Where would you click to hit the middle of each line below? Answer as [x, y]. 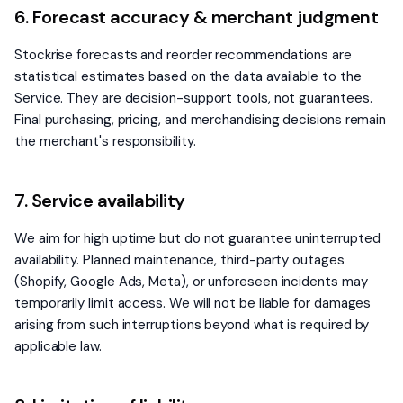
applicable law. [58, 346]
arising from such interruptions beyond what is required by [192, 325]
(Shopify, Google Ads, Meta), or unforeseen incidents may [191, 282]
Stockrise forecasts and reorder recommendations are [183, 55]
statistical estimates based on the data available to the [188, 76]
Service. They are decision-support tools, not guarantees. [193, 98]
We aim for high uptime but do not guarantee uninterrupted [197, 238]
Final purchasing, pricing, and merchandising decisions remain [201, 120]
